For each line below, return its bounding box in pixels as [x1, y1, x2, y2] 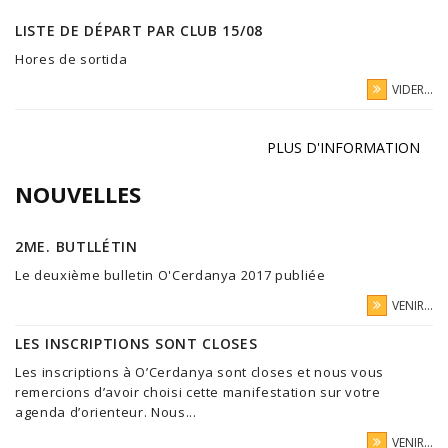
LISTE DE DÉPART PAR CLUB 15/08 [15, 21, 263, 41]
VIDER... [392, 81, 433, 99]
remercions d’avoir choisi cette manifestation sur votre [15, 383, 381, 402]
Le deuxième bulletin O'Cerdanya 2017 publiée [15, 266, 326, 285]
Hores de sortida [15, 50, 128, 69]
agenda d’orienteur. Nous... [15, 403, 197, 422]
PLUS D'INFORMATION [267, 138, 420, 158]
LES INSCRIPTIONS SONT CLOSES [15, 334, 258, 354]
